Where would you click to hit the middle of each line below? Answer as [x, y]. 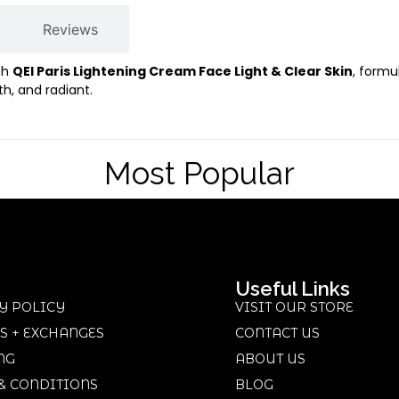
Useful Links [293, 289]
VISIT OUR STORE [294, 308]
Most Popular [199, 174]
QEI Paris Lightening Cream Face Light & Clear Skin [183, 71]
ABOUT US [270, 359]
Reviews [70, 29]
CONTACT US [277, 334]
